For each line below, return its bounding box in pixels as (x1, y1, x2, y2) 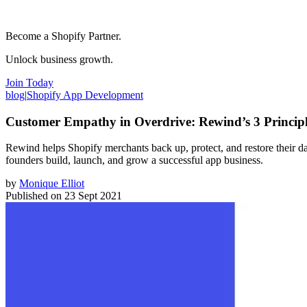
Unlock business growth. (5, 53, 113, 65)
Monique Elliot (19, 177, 84, 190)
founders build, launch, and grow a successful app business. (5, 154, 263, 167)
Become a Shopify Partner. (5, 29, 121, 42)
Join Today (5, 76, 53, 88)
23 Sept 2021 (64, 190, 122, 202)
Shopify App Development (27, 88, 143, 101)
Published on (5, 190, 62, 202)
